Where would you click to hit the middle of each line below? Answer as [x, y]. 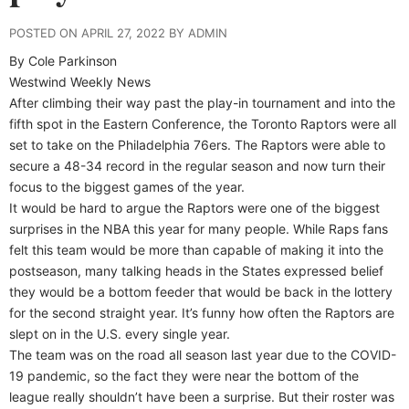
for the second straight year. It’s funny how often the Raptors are [202, 312]
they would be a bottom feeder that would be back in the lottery [201, 291]
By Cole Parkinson [63, 60]
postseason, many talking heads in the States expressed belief [196, 270]
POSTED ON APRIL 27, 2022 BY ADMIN [118, 32]
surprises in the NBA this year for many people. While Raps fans [199, 228]
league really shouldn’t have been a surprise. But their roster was [202, 396]
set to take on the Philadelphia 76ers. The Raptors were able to [197, 144]
